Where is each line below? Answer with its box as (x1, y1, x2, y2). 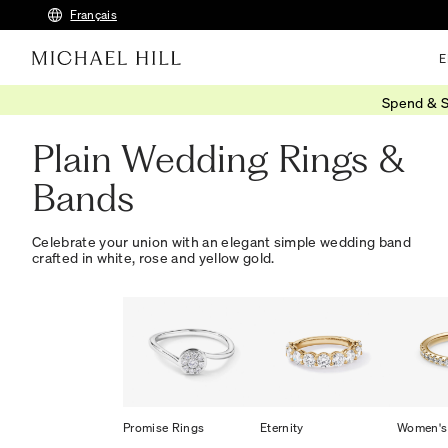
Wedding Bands (111, 101, 186, 114)
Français (70, 7, 117, 22)
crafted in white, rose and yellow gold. (32, 248, 275, 267)
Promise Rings (123, 419, 205, 435)
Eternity (260, 419, 304, 435)
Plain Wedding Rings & (32, 135, 405, 182)
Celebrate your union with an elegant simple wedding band (32, 232, 411, 251)
